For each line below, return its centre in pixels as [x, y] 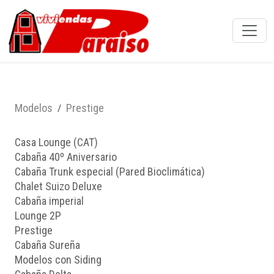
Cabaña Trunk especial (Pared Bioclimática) [110, 171]
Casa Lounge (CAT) [56, 142]
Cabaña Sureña [47, 245]
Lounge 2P [38, 215]
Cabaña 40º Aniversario [66, 157]
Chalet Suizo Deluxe [58, 186]
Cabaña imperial [49, 201]
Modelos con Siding [58, 259]
